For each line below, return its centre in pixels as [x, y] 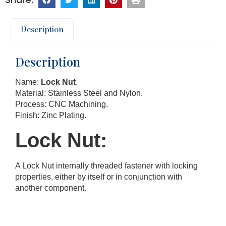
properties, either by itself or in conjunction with [99, 177]
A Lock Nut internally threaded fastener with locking [106, 166]
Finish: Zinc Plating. [51, 115]
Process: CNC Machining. [62, 104]
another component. [51, 188]
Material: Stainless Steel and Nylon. [79, 93]
